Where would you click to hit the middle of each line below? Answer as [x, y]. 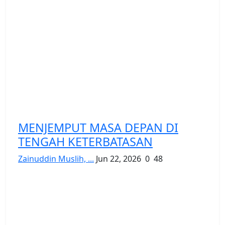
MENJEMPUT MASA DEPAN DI [98, 127]
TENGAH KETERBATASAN [85, 141]
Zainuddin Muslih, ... [56, 158]
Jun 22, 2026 [119, 158]
